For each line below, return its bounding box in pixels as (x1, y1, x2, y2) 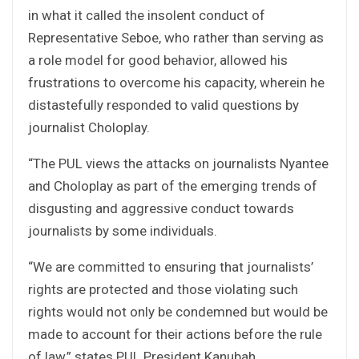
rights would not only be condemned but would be (28, 303, 328, 320)
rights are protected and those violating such (28, 280, 298, 297)
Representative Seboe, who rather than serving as (28, 29, 324, 46)
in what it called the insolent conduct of (28, 6, 265, 23)
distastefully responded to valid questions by (28, 96, 299, 113)
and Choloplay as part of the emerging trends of (28, 177, 317, 194)
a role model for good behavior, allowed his (28, 51, 288, 68)
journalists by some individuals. (28, 222, 217, 239)
